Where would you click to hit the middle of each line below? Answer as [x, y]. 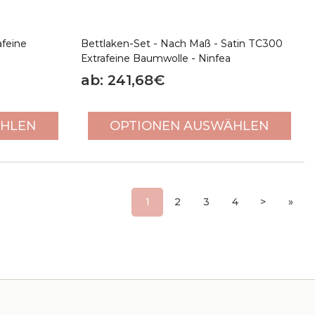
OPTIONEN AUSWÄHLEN [189, 126]
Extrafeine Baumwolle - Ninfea [155, 58]
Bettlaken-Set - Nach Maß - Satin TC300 [181, 44]
